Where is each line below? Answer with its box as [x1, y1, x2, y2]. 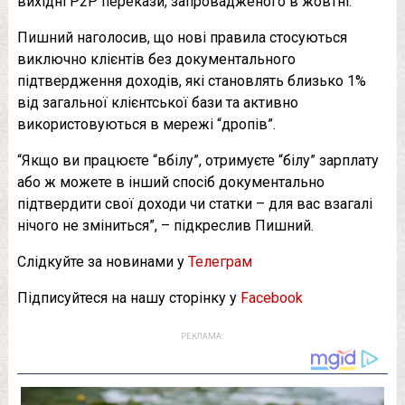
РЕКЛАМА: [181, 332, 224, 342]
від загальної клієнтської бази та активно [16, 94, 298, 112]
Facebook [240, 289, 303, 307]
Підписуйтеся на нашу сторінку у [16, 289, 240, 307]
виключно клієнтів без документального [16, 51, 296, 69]
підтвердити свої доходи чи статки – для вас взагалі [16, 195, 372, 213]
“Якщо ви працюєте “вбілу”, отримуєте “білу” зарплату [16, 152, 379, 170]
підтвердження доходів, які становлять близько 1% [16, 72, 366, 90]
